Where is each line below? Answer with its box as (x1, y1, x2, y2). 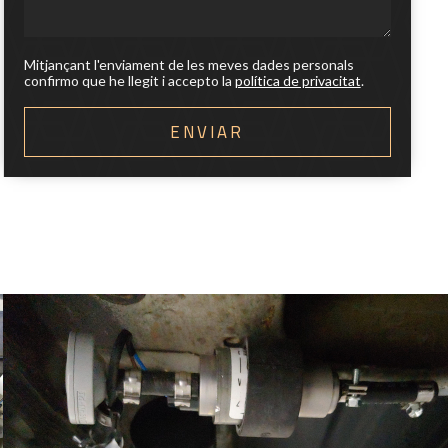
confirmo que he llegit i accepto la (23, 71, 235, 89)
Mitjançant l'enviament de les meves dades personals (23, 55, 354, 73)
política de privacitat (234, 71, 361, 89)
